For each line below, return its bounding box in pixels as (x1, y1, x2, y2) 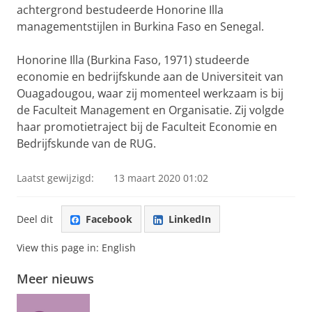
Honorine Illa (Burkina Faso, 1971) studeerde (17, 52, 249, 68)
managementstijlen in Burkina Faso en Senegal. (17, 19, 264, 34)
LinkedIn (169, 212, 211, 226)
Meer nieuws (17, 270, 94, 288)
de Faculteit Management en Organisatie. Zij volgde (17, 102, 284, 118)
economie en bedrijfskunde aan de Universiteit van (17, 69, 283, 84)
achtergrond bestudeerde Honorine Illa (17, 2, 224, 17)
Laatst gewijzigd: (17, 171, 94, 185)
